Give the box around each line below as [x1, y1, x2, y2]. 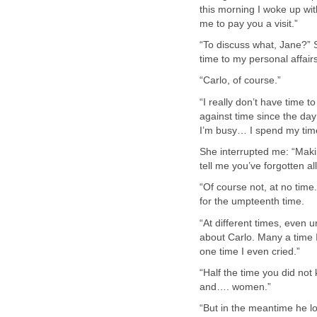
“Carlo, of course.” [200, 75, 281, 86]
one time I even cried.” [200, 246, 300, 257]
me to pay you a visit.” [200, 18, 298, 29]
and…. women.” [200, 282, 271, 293]
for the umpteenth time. [200, 196, 304, 207]
